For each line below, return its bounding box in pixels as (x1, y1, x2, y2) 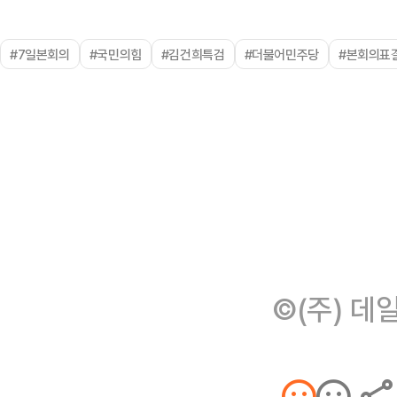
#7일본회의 (10, 45, 70, 63)
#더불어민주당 (244, 45, 319, 63)
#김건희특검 (160, 45, 225, 63)
